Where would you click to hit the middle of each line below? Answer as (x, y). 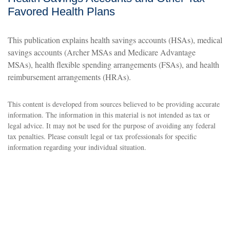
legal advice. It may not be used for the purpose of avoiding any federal (112, 126)
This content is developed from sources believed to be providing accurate (114, 104)
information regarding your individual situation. (77, 147)
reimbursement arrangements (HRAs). (69, 77)
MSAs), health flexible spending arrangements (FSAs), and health (113, 64)
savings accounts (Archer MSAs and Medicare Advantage (102, 52)
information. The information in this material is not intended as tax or (109, 115)
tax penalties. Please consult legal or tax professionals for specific (102, 136)
